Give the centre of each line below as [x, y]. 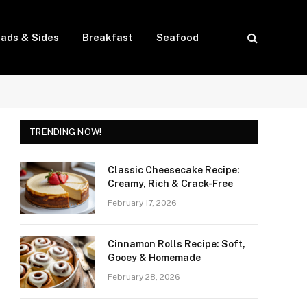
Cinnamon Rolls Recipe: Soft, [176, 244]
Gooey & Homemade [154, 258]
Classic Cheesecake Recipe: [174, 170]
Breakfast [108, 37]
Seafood [178, 37]
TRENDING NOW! [66, 132]
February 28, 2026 [144, 277]
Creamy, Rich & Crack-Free [170, 184]
